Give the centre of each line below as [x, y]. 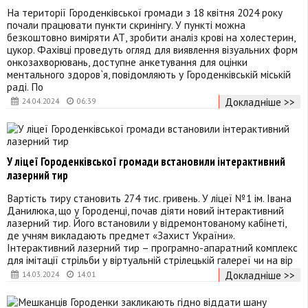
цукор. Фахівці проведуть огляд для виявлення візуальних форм [152, 49]
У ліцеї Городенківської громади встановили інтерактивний [146, 162]
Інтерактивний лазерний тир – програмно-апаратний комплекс [152, 247]
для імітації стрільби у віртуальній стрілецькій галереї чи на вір [150, 260]
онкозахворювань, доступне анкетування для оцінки [127, 62]
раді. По [25, 86]
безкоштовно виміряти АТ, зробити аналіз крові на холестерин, [151, 37]
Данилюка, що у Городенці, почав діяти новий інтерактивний [145, 210]
